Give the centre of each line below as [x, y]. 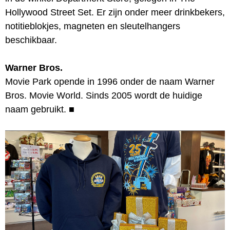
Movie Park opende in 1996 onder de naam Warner [110, 81]
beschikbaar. [31, 40]
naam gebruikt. [36, 109]
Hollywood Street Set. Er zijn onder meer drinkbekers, [115, 12]
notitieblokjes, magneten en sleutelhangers [93, 26]
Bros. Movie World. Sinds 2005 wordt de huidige [104, 95]
